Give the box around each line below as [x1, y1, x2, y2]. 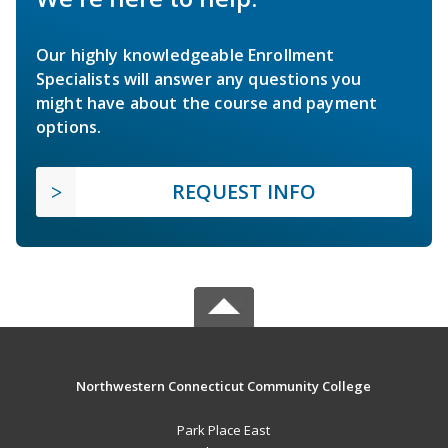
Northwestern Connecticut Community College [76, 376, 372, 395]
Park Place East [177, 420, 271, 439]
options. [36, 115, 102, 138]
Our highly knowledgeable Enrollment [36, 43, 335, 66]
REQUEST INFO [172, 177, 316, 205]
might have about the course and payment [36, 91, 378, 114]
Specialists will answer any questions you [36, 67, 362, 90]
